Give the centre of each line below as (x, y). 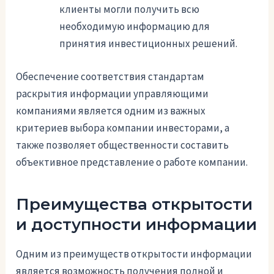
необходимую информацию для (135, 27)
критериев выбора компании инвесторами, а (123, 128)
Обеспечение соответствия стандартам (110, 76)
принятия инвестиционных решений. (149, 44)
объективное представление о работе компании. (132, 162)
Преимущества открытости (135, 204)
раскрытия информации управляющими (113, 93)
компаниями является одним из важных (111, 110)
